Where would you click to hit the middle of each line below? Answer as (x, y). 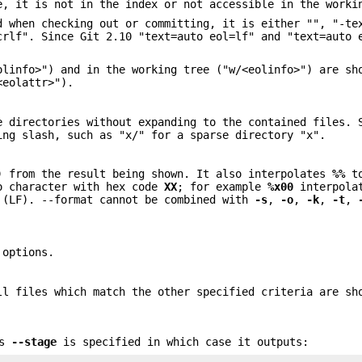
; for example (223, 187)
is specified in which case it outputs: (183, 341)
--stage (34, 341)
